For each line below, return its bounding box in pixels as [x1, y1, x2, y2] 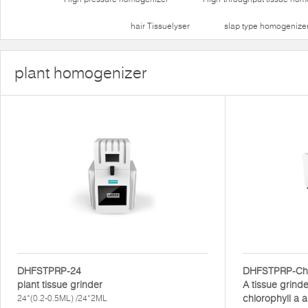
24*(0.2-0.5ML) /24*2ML [17, 293, 107, 303]
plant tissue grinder [17, 278, 102, 291]
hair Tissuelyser [130, 21, 190, 31]
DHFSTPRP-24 [17, 265, 81, 277]
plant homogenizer [14, 63, 147, 82]
